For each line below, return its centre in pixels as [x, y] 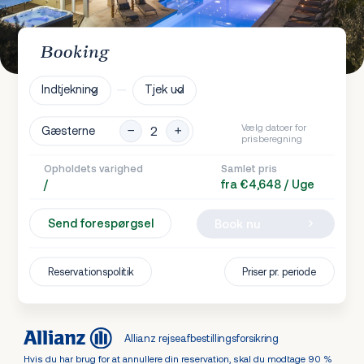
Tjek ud [165, 89]
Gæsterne [69, 131]
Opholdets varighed [93, 169]
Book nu [237, 224]
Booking [75, 53]
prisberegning [271, 139]
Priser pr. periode [279, 272]
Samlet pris [249, 169]
